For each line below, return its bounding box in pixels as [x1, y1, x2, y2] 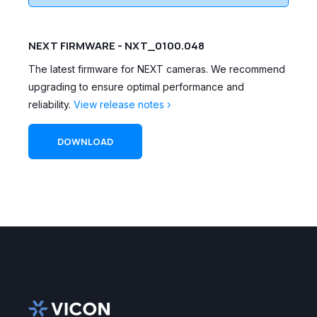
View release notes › [74, 98, 171, 110]
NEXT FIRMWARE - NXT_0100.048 [28, 38, 204, 53]
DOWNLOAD [57, 135, 113, 148]
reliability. [28, 98, 74, 110]
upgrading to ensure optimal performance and [28, 81, 244, 93]
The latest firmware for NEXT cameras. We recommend [28, 63, 285, 75]
